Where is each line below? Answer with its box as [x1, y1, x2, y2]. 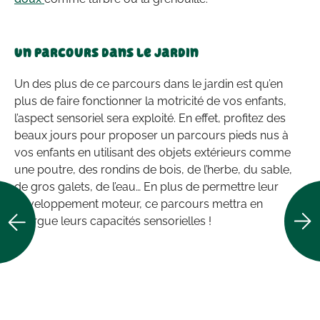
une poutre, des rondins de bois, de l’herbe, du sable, [14, 162, 292, 176]
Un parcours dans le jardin [14, 44, 199, 61]
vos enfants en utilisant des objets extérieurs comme [14, 145, 291, 159]
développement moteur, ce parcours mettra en [14, 196, 263, 211]
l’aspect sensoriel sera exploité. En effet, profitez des [14, 111, 286, 125]
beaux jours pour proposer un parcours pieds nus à [14, 128, 289, 142]
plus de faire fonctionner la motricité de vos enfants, [14, 94, 286, 108]
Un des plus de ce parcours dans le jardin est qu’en [14, 76, 283, 91]
